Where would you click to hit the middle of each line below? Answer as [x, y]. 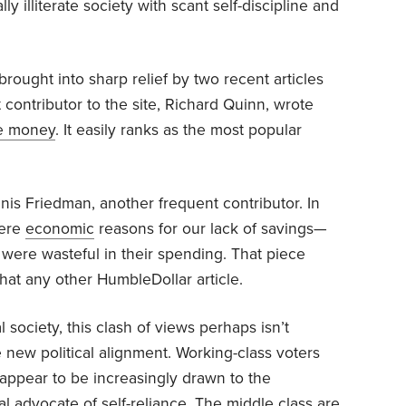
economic [60, 228]
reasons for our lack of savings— [211, 228]
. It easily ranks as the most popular [179, 130]
